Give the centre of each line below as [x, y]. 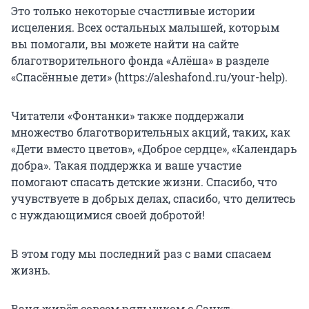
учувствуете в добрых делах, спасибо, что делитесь [153, 199]
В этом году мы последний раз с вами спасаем [141, 254]
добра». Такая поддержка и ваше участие [126, 166]
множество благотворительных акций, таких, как [151, 132]
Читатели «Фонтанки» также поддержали [128, 116]
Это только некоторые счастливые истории [133, 11]
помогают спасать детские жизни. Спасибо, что [144, 182]
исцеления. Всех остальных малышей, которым [145, 28]
